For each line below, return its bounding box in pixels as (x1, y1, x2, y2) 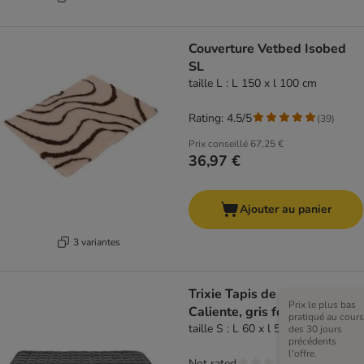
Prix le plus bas (288, 298, 356, 312)
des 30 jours (288, 323, 342, 336)
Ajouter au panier (240, 201, 331, 218)
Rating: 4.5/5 (188, 110, 252, 127)
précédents (288, 335, 336, 349)
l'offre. (288, 347, 317, 361)
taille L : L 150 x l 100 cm (188, 76, 317, 92)
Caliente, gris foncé (188, 303, 305, 322)
